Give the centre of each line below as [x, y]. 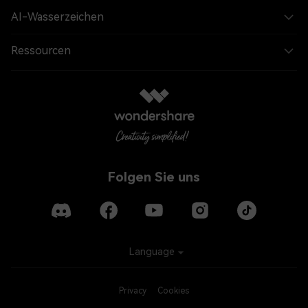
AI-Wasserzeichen [57, 16]
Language [152, 252]
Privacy [133, 291]
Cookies [173, 291]
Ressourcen [41, 50]
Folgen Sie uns [154, 177]
